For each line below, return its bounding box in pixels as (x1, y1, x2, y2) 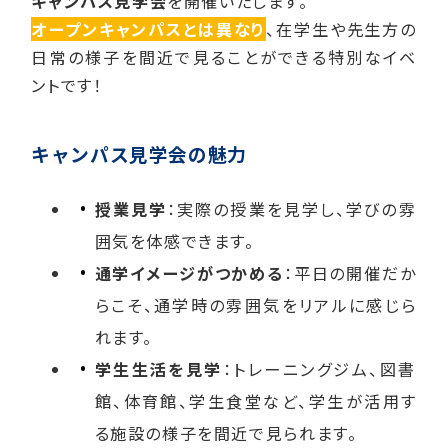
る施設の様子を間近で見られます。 (94, 420, 358, 445)
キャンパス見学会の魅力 (31, 139, 247, 167)
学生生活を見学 (94, 356, 223, 381)
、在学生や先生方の (266, 16, 417, 41)
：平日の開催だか (283, 260, 417, 285)
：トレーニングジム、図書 (222, 356, 417, 381)
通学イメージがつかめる (94, 260, 284, 285)
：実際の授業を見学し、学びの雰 (167, 196, 417, 221)
